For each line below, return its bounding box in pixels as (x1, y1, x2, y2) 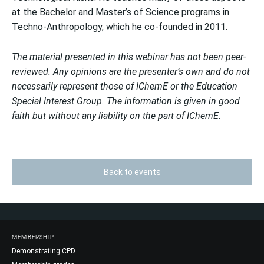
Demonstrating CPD (12, 247, 75, 255)
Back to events (103, 167, 161, 177)
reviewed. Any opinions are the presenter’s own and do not (12, 66, 250, 77)
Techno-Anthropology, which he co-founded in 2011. (12, 21, 227, 32)
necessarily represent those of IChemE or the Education (12, 81, 237, 92)
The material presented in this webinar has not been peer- (12, 51, 246, 62)
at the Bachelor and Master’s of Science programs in (12, 6, 229, 18)
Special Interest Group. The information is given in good (12, 95, 240, 107)
